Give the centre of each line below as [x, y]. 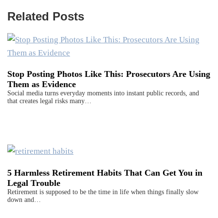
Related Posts [46, 16]
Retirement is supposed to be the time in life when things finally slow [103, 192]
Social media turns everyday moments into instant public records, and [103, 93]
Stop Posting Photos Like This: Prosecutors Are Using [109, 74]
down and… [24, 200]
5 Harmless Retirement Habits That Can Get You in [105, 173]
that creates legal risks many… [49, 101]
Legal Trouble [34, 183]
